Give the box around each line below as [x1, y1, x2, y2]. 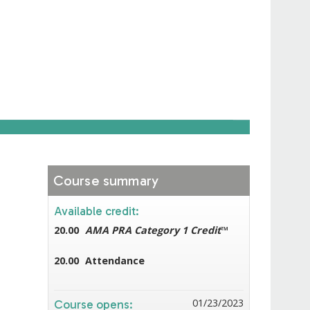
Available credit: [53, 203, 142, 218]
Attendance [84, 253, 145, 267]
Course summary [53, 172, 159, 189]
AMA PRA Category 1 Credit [84, 223, 221, 237]
